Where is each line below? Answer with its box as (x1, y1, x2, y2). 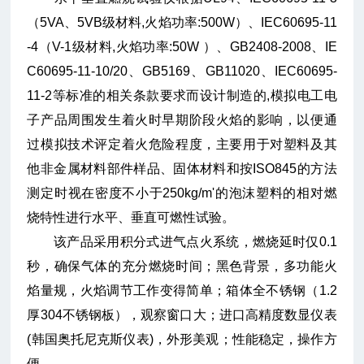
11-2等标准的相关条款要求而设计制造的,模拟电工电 (27, 89, 337, 103)
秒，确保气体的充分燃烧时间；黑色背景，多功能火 (27, 259, 337, 274)
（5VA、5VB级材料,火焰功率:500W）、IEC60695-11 (27, 15, 337, 30)
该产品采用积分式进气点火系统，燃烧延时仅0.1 (27, 235, 337, 249)
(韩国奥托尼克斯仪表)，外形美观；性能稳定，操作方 (27, 332, 337, 347)
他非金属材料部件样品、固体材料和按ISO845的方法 (27, 162, 337, 176)
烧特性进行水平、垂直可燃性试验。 (27, 210, 236, 225)
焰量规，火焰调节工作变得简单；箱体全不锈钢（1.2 (27, 284, 337, 298)
